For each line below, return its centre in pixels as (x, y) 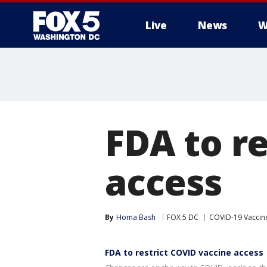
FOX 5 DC (183, 217)
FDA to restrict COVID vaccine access (184, 252)
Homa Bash (136, 217)
